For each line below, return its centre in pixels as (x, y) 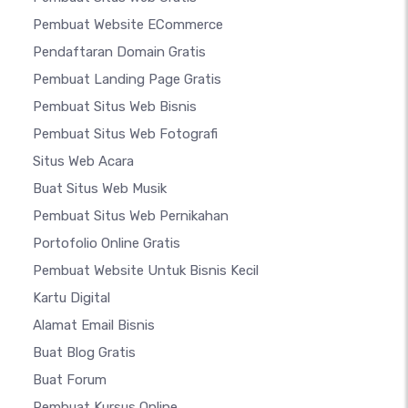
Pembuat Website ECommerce (128, 25)
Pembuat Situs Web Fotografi (125, 134)
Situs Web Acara (83, 162)
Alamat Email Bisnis (94, 326)
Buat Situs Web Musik (100, 189)
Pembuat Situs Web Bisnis (115, 107)
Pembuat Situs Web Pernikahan (131, 216)
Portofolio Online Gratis (107, 244)
